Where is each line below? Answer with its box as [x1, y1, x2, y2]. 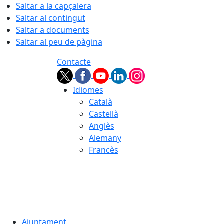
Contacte [57, 56, 91, 67]
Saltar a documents [16, 24, 89, 35]
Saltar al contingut [16, 12, 85, 23]
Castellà [89, 108, 118, 119]
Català [89, 96, 112, 107]
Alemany [89, 132, 121, 143]
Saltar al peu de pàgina [16, 36, 102, 47]
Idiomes [73, 84, 103, 95]
